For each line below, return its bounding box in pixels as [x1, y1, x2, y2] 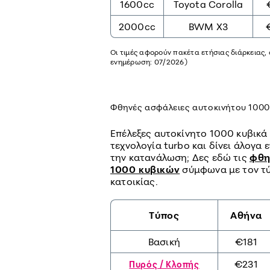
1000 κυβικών [110, 163, 180, 176]
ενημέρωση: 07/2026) [110, 57, 187, 67]
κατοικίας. [110, 175, 158, 188]
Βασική [148, 236, 181, 248]
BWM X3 [188, 20, 228, 33]
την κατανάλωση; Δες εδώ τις [110, 151, 250, 164]
